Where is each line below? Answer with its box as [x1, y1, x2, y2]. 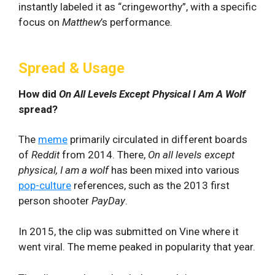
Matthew [62, 15, 101, 28]
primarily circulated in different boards [68, 133, 247, 145]
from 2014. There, [62, 148, 148, 161]
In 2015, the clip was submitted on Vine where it [18, 225, 239, 238]
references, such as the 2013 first [71, 179, 230, 192]
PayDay [91, 194, 125, 207]
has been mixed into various [111, 163, 239, 176]
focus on [18, 15, 62, 28]
